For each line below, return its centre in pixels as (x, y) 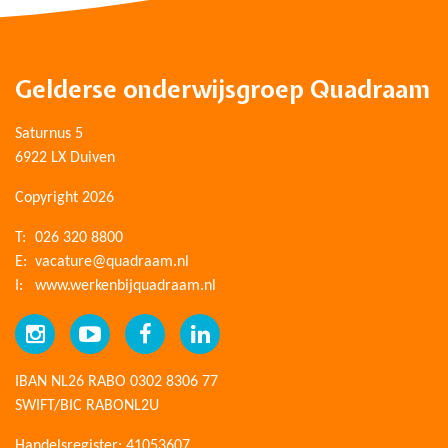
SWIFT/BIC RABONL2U (87, 406)
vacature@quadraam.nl (112, 262)
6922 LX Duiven (65, 158)
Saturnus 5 (49, 134)
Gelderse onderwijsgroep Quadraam (222, 89)
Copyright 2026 (64, 198)
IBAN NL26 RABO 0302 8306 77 (116, 382)
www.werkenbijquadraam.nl (125, 286)
